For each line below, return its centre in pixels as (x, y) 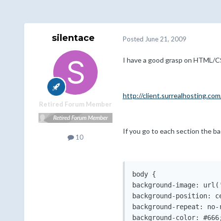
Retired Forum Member (75, 104)
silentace (74, 38)
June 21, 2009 (166, 39)
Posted (134, 39)
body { (144, 174)
